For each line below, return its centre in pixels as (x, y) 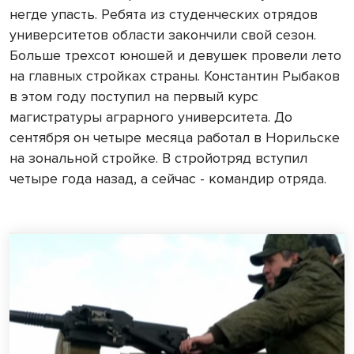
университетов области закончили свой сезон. (163, 35)
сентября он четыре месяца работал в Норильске (175, 137)
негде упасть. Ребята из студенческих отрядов (164, 14)
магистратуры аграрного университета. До (151, 117)
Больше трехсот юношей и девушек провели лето (175, 55)
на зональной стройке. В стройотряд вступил (158, 158)
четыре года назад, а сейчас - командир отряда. (168, 179)
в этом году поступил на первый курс (134, 96)
